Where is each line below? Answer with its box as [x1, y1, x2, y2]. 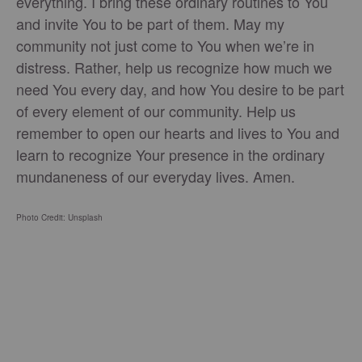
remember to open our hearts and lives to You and [16, 122, 339, 144]
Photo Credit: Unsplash [16, 212, 103, 224]
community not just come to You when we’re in [16, 35, 314, 57]
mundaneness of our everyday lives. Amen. [16, 166, 295, 187]
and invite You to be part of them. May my [16, 13, 284, 35]
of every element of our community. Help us [16, 100, 296, 122]
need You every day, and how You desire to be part [16, 78, 344, 100]
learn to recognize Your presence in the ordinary [16, 144, 325, 166]
